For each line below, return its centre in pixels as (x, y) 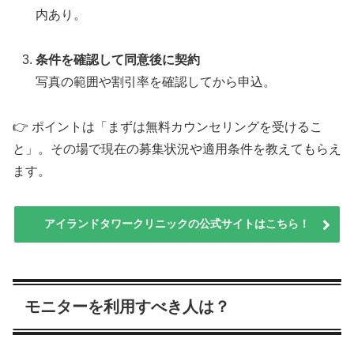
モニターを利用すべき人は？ (127, 307)
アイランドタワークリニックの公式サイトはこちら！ (177, 224)
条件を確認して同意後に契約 (118, 59)
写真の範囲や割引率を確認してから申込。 (156, 81)
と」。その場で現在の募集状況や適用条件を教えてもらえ (177, 149)
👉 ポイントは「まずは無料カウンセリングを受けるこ (168, 126)
